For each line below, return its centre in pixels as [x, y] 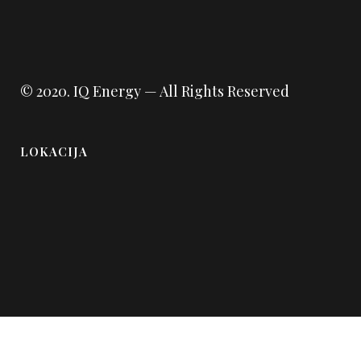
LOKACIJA [54, 151]
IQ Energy [106, 91]
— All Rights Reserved [215, 91]
